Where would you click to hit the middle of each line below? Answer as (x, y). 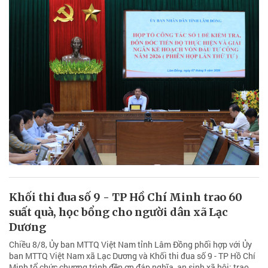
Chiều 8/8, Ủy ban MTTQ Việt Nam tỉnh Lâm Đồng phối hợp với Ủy (130, 245)
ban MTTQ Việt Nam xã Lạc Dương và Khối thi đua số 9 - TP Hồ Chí (132, 256)
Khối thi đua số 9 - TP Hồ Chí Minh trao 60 (126, 197)
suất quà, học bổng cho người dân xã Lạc (118, 212)
